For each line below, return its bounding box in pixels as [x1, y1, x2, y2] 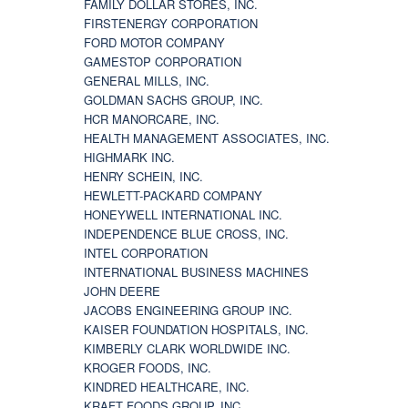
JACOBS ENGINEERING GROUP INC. [84, 301, 292, 319]
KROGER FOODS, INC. [84, 358, 211, 376]
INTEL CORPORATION [84, 243, 208, 261]
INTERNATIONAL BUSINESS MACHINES [84, 262, 309, 280]
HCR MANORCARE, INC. [84, 109, 219, 127]
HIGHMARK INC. [84, 148, 175, 166]
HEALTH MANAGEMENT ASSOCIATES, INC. [84, 128, 330, 147]
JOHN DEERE [84, 281, 160, 300]
